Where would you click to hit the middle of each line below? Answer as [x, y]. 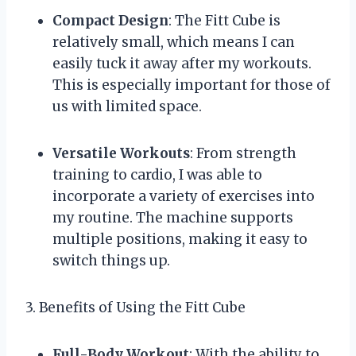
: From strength [243, 153]
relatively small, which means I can [174, 42]
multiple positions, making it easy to [180, 239]
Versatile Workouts [121, 153]
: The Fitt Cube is [224, 20]
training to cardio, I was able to [157, 174]
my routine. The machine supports [173, 217]
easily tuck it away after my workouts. [182, 63]
